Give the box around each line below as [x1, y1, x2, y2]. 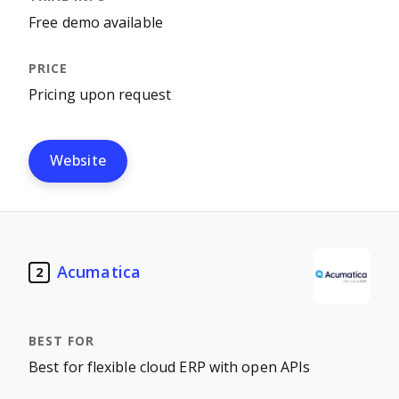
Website [50, 153, 107, 168]
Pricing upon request [28, 87, 171, 102]
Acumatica [57, 263, 141, 281]
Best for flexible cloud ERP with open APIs [28, 360, 311, 375]
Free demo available [28, 15, 163, 30]
